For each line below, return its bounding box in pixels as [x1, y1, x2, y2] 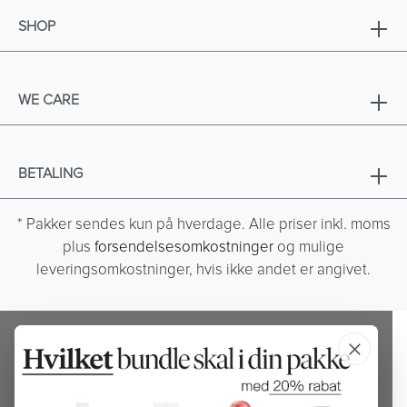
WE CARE [18, 91, 79, 110]
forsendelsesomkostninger [94, 238, 273, 256]
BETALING [18, 164, 83, 184]
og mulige [273, 238, 344, 256]
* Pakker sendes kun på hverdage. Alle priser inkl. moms [16, 215, 391, 233]
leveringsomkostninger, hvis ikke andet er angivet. [36, 261, 371, 279]
